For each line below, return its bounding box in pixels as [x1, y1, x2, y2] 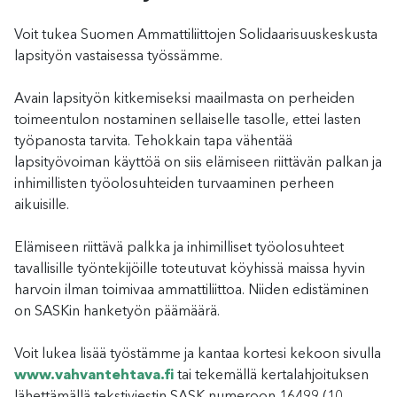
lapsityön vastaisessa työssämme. [14, 49, 222, 64]
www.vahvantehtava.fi [14, 368, 174, 383]
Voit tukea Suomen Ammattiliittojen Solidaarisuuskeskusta [14, 27, 378, 43]
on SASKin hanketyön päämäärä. [14, 304, 220, 319]
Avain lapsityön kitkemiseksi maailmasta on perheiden [14, 91, 354, 106]
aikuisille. [14, 198, 69, 213]
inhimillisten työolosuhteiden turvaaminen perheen [14, 176, 334, 191]
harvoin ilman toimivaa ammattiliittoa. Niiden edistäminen [14, 283, 369, 298]
